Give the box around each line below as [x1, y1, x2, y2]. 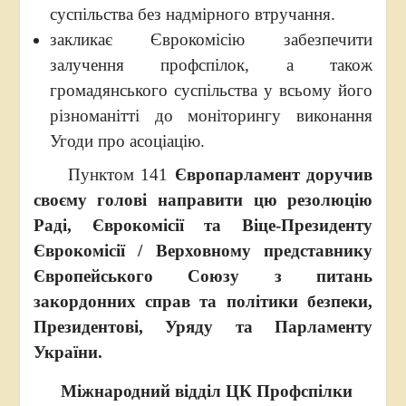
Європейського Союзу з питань [33, 266, 373, 285]
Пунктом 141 [33, 165, 175, 184]
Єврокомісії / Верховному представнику [33, 241, 373, 260]
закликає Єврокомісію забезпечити [49, 30, 373, 49]
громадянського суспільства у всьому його [49, 81, 373, 100]
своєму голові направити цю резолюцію [33, 190, 373, 209]
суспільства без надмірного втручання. [49, 5, 335, 24]
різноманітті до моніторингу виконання [49, 106, 373, 125]
